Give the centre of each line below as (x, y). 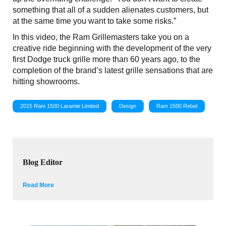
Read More (38, 185)
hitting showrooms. (46, 82)
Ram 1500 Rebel (177, 106)
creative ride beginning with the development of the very (112, 48)
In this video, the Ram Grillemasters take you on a (101, 37)
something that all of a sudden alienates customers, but (110, 10)
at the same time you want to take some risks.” (94, 21)
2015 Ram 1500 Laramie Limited (60, 106)
